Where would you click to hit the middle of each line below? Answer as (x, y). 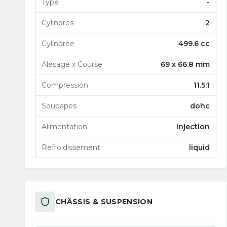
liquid (199, 147)
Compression (65, 85)
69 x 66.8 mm (185, 64)
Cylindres (58, 23)
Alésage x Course (72, 64)
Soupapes (59, 106)
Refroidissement (71, 147)
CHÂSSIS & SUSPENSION (104, 202)
